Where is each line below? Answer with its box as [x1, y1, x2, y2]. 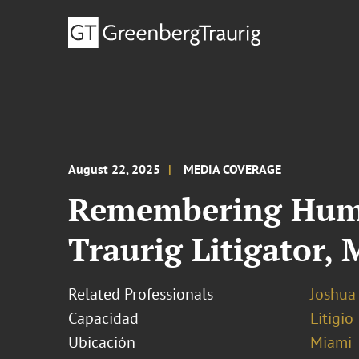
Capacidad [68, 308, 139, 329]
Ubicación [68, 332, 136, 353]
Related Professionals [68, 284, 214, 305]
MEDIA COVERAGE [184, 161, 282, 177]
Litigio [309, 308, 353, 329]
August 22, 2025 [68, 161, 161, 177]
